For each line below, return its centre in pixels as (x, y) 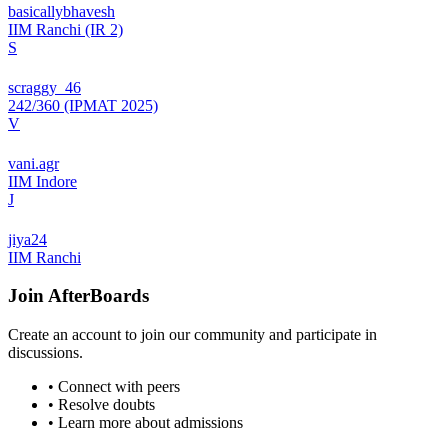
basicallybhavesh (61, 11)
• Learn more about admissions (145, 423)
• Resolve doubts (101, 405)
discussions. (45, 353)
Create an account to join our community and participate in (192, 335)
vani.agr (33, 163)
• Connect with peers (114, 387)
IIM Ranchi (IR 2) (65, 29)
